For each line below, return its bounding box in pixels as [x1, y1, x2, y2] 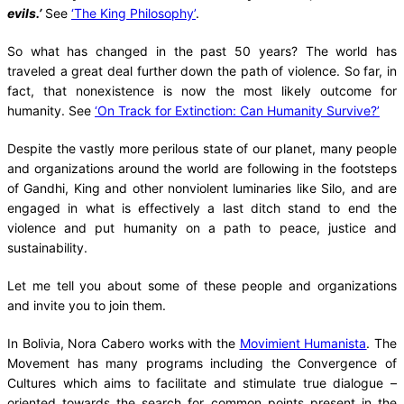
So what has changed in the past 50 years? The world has [7, 42, 397, 59]
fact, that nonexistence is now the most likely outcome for [7, 82, 397, 98]
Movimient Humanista [239, 335, 367, 351]
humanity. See [7, 102, 95, 118]
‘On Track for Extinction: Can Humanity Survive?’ [95, 102, 380, 118]
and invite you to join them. [7, 297, 166, 313]
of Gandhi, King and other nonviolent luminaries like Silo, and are [7, 179, 397, 196]
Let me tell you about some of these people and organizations [7, 277, 397, 293]
